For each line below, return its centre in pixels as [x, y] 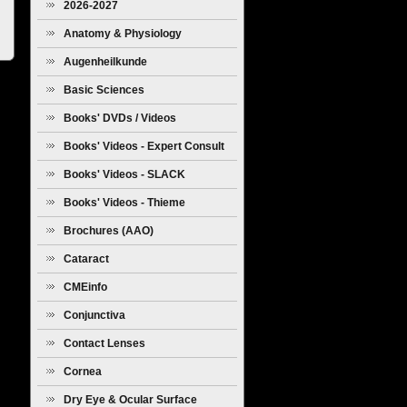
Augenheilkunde [105, 62]
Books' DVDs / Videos [120, 118]
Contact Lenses [104, 343]
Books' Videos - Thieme [124, 203]
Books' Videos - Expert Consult [144, 146]
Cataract [86, 259]
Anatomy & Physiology [123, 34]
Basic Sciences [104, 90]
